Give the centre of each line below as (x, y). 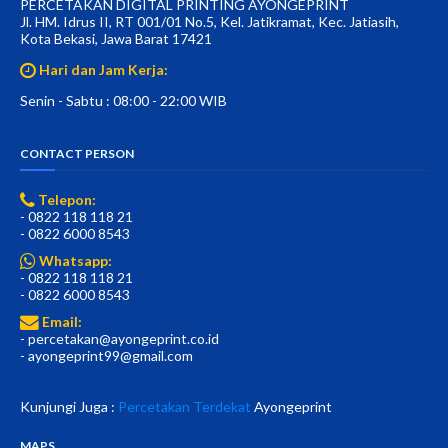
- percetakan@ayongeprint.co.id (119, 339)
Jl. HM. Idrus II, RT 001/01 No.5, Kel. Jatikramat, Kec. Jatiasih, (209, 22)
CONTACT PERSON (77, 154)
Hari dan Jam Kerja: (103, 70)
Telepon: (65, 200)
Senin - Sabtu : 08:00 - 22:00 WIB (123, 101)
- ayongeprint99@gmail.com (106, 356)
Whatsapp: (75, 261)
